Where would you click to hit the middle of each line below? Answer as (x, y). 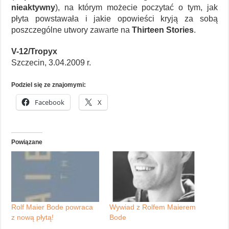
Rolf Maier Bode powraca (52, 207)
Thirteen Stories (163, 30)
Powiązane (27, 142)
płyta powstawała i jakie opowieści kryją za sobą (114, 19)
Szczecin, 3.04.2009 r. (51, 63)
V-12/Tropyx (35, 52)
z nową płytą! (33, 217)
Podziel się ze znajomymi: (49, 85)
